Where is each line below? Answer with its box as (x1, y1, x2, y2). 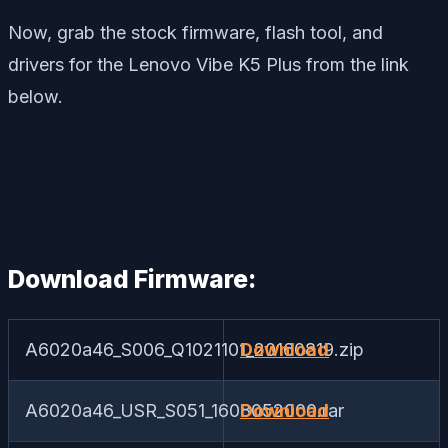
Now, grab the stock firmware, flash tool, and (8, 22, 383, 44)
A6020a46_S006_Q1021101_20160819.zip (25, 338, 364, 360)
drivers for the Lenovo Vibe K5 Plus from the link (8, 54, 409, 76)
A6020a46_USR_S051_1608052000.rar (25, 399, 344, 421)
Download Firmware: (8, 264, 256, 295)
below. (8, 86, 63, 108)
